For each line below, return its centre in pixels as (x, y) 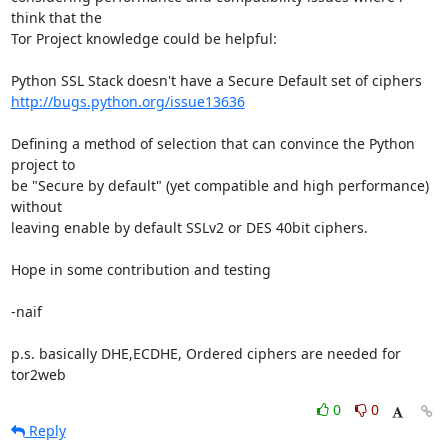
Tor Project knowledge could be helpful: (143, 38)
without (36, 206)
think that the (56, 17)
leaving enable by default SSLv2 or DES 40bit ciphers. (189, 227)
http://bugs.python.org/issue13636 (127, 101)
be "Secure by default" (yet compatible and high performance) (219, 185)
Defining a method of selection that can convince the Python (212, 143)
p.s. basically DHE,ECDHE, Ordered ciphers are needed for (205, 353)
